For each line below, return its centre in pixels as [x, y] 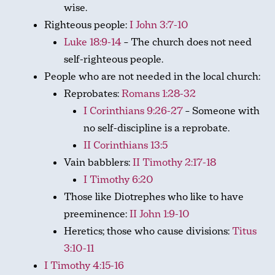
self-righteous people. [114, 59]
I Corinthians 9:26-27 [133, 111]
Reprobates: [93, 94]
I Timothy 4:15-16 [84, 265]
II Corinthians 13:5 [126, 145]
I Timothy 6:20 [118, 180]
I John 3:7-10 [159, 25]
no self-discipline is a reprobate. [157, 128]
